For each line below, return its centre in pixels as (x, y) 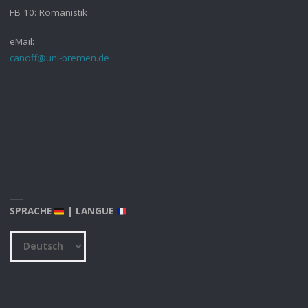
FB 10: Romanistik (48, 12)
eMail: (22, 41)
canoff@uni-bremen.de (59, 57)
